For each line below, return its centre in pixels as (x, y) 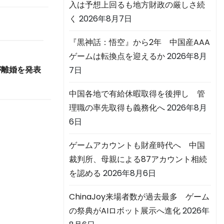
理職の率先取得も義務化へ (117, 108)
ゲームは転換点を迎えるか (117, 56)
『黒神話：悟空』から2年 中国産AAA (139, 42)
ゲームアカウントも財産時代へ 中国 (137, 145)
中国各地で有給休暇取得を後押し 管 (137, 94)
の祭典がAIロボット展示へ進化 (125, 211)
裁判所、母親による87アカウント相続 (138, 159)
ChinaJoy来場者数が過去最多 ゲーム (139, 197)
